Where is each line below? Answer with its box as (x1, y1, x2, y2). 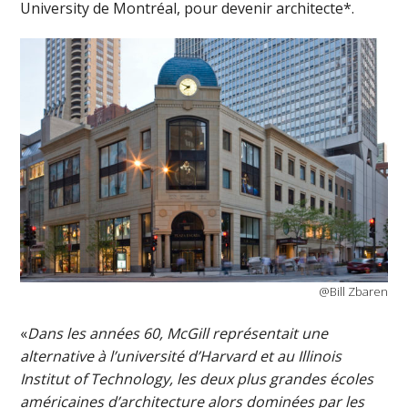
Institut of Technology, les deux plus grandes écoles (20, 369, 374, 390)
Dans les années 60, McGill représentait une (27, 323, 329, 344)
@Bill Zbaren (318, 283, 388, 301)
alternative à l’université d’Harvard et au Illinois (20, 346, 342, 367)
